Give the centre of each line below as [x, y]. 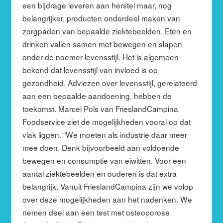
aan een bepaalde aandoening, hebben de [97, 95]
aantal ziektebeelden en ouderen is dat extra [99, 173]
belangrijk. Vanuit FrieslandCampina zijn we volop [108, 186]
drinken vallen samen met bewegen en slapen [102, 44]
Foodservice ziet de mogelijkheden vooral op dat [106, 121]
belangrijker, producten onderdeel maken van [101, 18]
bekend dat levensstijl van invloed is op [90, 69]
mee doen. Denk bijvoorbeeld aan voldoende [101, 147]
